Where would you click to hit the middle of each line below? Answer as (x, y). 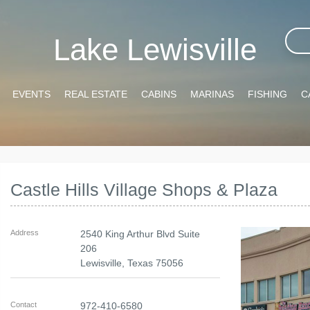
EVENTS (31, 94)
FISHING (267, 94)
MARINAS (212, 94)
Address (25, 232)
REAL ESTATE (95, 94)
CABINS (158, 94)
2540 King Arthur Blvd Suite (140, 234)
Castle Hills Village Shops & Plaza (144, 190)
